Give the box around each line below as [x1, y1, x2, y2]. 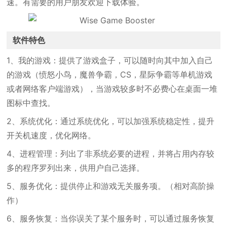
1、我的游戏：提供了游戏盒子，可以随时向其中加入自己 [7, 55, 213, 65]
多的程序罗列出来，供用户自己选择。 [7, 163, 145, 173]
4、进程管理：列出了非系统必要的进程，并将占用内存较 [7, 148, 215, 159]
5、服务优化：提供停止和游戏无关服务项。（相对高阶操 [7, 181, 215, 191]
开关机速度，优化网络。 [7, 130, 96, 140]
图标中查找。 [7, 98, 56, 108]
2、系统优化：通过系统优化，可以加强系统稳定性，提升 [7, 116, 215, 126]
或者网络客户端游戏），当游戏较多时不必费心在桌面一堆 [7, 84, 218, 94]
